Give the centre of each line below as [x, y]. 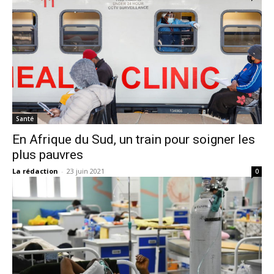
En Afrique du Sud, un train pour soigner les [134, 139]
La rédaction [35, 171]
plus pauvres [48, 155]
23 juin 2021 [86, 171]
